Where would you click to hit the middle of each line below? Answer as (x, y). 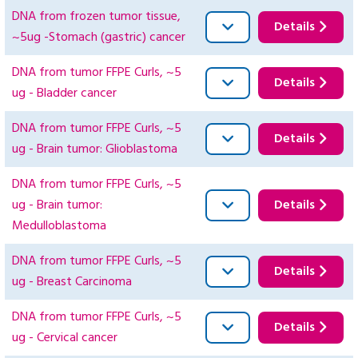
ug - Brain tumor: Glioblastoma (95, 150)
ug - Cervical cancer (65, 338)
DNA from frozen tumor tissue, (96, 17)
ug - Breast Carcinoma (72, 282)
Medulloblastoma (59, 227)
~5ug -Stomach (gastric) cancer (99, 38)
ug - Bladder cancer (64, 94)
